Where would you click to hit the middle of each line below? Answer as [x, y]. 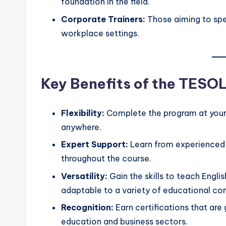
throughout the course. [106, 159]
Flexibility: [83, 113]
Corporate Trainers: [103, 19]
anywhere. [81, 127]
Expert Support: [95, 145]
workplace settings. [100, 33]
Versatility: [84, 176]
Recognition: [87, 207]
